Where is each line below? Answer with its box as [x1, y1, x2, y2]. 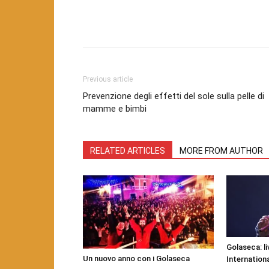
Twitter [189, 17, 211, 27]
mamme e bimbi [83, 103, 147, 114]
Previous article [83, 74, 133, 83]
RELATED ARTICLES [90, 145, 165, 156]
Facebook [111, 17, 141, 27]
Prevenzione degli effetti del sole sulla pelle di [83, 90, 264, 101]
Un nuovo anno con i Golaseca [83, 253, 190, 263]
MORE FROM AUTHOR [180, 145, 263, 156]
